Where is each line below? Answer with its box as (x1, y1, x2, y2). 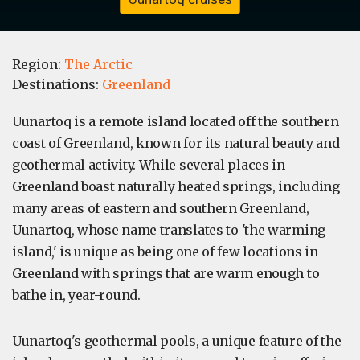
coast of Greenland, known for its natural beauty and (12, 135, 340, 152)
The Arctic (64, 56, 133, 73)
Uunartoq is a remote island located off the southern (12, 113, 339, 130)
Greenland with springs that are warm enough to (12, 265, 320, 282)
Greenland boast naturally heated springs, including (12, 178, 340, 195)
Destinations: (12, 76, 102, 93)
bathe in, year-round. (12, 287, 141, 304)
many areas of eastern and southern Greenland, (12, 200, 309, 217)
